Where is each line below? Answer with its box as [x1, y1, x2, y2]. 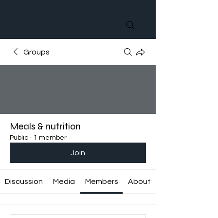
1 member [34, 134, 67, 141]
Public [10, 134, 28, 141]
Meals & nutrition [10, 120, 81, 132]
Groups [23, 48, 50, 56]
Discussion [4, 178, 43, 185]
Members [85, 178, 118, 185]
